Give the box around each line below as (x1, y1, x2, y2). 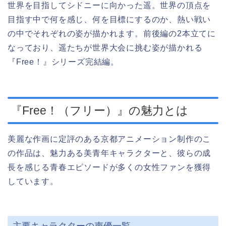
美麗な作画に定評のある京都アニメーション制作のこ (8, 134, 211, 143)
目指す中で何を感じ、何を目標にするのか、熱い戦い (8, 15, 211, 24)
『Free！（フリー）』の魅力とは (11, 103, 188, 117)
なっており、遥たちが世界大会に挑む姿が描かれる (8, 43, 203, 52)
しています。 (8, 177, 59, 186)
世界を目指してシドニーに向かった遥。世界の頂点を (8, 1, 211, 10)
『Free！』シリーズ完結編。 (8, 58, 119, 67)
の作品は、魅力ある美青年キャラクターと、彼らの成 (8, 148, 211, 157)
